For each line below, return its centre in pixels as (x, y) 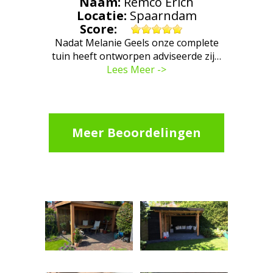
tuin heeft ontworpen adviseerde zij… (136, 56)
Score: (100, 29)
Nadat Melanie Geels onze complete (136, 43)
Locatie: (103, 16)
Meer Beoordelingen (136, 133)
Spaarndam (163, 16)
